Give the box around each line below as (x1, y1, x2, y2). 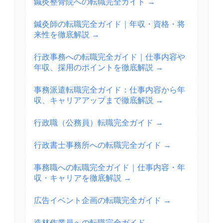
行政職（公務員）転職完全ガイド (34, 118, 153, 127)
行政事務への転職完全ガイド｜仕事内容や (34, 53, 185, 62)
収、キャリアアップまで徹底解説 (34, 96, 153, 105)
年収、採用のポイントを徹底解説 (34, 63, 153, 72)
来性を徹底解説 (34, 30, 90, 39)
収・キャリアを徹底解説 (34, 174, 121, 183)
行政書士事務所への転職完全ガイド (34, 141, 161, 150)
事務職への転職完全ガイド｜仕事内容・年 (34, 163, 185, 172)
